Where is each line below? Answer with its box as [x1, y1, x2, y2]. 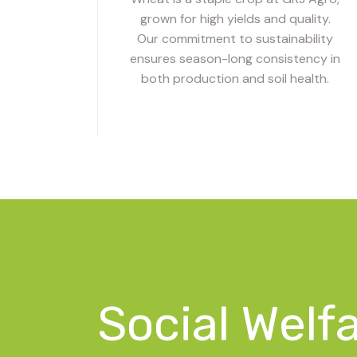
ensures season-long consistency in [130, 49, 341, 67]
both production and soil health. [141, 69, 330, 87]
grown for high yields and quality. [139, 10, 331, 27]
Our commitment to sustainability [137, 29, 334, 47]
